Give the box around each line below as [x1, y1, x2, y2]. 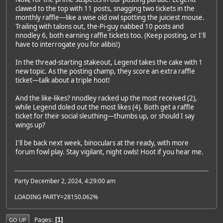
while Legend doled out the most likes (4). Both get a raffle [15, 102, 194, 111]
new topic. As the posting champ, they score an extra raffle [15, 66, 195, 76]
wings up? [15, 120, 45, 129]
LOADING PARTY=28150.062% [14, 193, 98, 202]
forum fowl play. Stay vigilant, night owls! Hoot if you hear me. [15, 147, 204, 156]
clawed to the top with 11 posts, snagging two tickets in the [15, 3, 195, 13]
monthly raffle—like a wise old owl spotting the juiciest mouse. [15, 12, 205, 22]
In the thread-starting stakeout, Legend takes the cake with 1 [15, 57, 203, 67]
